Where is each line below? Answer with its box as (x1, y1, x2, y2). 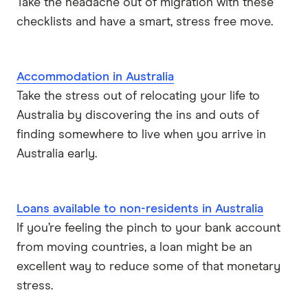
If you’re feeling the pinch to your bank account (16, 222, 280, 235)
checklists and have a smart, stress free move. (16, 16, 273, 29)
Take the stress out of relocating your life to (16, 90, 260, 103)
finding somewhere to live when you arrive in (16, 129, 266, 142)
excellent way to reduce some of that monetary (16, 261, 280, 274)
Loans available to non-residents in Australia (16, 203, 263, 216)
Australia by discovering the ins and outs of (16, 109, 259, 122)
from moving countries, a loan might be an (16, 241, 252, 254)
